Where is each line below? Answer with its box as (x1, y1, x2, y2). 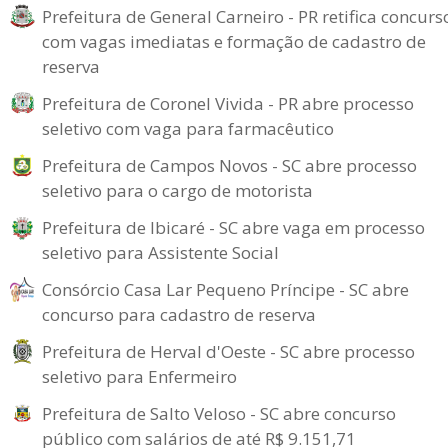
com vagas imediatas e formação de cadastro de (42, 30, 426, 53)
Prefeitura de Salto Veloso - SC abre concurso (42, 402, 396, 425)
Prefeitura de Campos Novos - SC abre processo (42, 154, 417, 177)
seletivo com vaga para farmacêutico (42, 117, 334, 140)
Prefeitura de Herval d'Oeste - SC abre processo (42, 340, 415, 363)
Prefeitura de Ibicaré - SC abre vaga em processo (42, 216, 425, 239)
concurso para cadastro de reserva (42, 303, 316, 326)
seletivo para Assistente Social (42, 241, 279, 264)
